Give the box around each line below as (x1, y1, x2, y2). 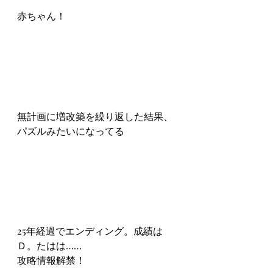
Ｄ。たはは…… (17, 239, 82, 252)
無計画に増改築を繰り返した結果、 (17, 109, 173, 122)
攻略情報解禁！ (17, 253, 85, 267)
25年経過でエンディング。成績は (17, 224, 163, 238)
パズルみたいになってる (17, 124, 124, 137)
